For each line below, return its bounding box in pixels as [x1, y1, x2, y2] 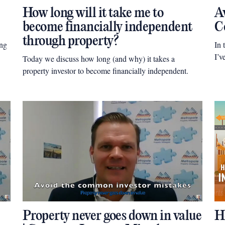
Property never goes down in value [22, 208, 202, 224]
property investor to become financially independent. [22, 65, 188, 76]
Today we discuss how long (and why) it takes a [22, 53, 175, 64]
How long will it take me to [22, 6, 164, 21]
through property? [22, 34, 119, 49]
